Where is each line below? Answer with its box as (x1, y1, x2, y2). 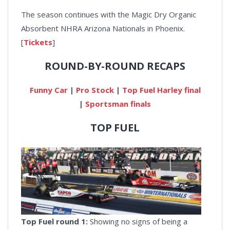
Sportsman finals (85, 98, 151, 109)
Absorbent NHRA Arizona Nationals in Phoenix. (21, 23, 185, 33)
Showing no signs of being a (88, 216, 187, 227)
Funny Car (29, 84, 70, 95)
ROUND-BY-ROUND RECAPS (45, 59, 185, 73)
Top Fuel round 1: (21, 216, 88, 227)
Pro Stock (75, 84, 114, 95)
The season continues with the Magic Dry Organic (21, 9, 196, 20)
